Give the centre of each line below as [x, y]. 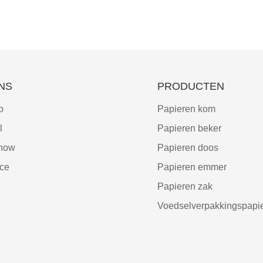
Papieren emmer [192, 167]
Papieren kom [186, 109]
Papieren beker [189, 128]
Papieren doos [188, 147]
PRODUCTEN [190, 86]
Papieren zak [185, 186]
